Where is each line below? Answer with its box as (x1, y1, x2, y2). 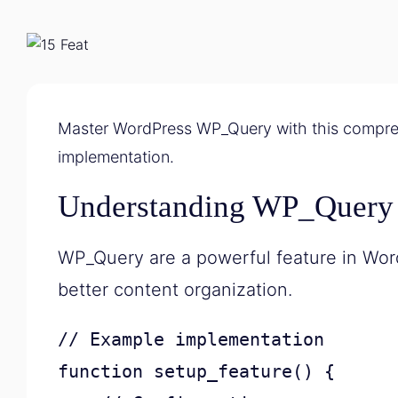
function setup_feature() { (58, 361, 335, 382)
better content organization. (58, 279, 292, 300)
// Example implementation (58, 329, 324, 350)
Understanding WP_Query (58, 189, 394, 224)
